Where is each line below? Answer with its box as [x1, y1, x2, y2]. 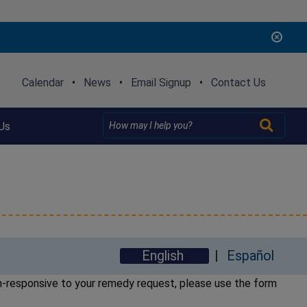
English [142, 247, 187, 264]
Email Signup [130, 75, 191, 89]
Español [227, 247, 274, 264]
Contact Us [210, 75, 266, 89]
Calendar [21, 75, 64, 89]
